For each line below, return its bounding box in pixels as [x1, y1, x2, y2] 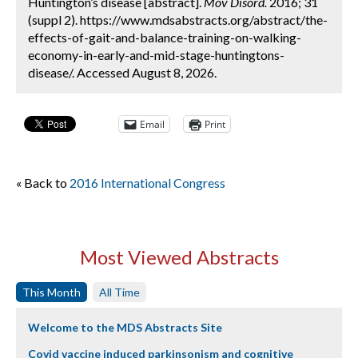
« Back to [16, 175, 70, 190]
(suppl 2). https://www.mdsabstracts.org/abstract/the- [28, 12, 328, 27]
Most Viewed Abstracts [79, 245, 279, 268]
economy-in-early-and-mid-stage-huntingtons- [28, 47, 284, 62]
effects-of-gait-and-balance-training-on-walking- [28, 30, 301, 45]
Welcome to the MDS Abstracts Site [28, 320, 222, 334]
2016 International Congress [70, 175, 225, 190]
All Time [99, 285, 140, 299]
